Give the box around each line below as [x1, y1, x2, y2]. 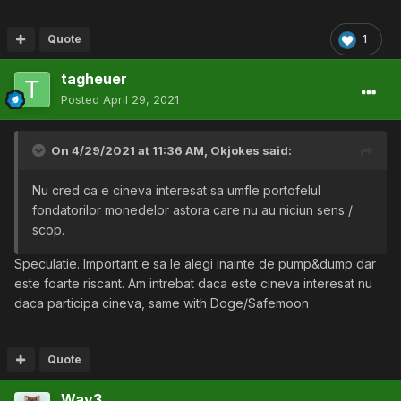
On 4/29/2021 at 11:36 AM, [51, 143, 210, 158]
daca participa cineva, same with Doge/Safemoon [14, 295, 312, 311]
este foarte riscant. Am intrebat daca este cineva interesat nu [14, 276, 372, 292]
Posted [61, 92, 103, 107]
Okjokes [210, 143, 260, 158]
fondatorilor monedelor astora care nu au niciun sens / [32, 202, 353, 218]
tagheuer [61, 70, 127, 89]
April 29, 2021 [103, 92, 179, 107]
